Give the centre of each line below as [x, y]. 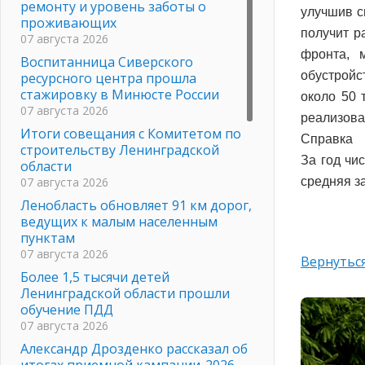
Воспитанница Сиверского [107, 62]
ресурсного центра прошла [108, 78]
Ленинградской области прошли [125, 293]
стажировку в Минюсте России [120, 94]
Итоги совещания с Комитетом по [131, 133]
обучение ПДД [67, 309]
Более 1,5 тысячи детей [95, 277]
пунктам [48, 237]
